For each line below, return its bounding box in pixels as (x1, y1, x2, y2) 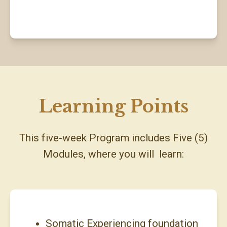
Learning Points (39, 95, 188, 118)
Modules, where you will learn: (43, 148, 184, 161)
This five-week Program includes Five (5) (19, 132, 208, 144)
